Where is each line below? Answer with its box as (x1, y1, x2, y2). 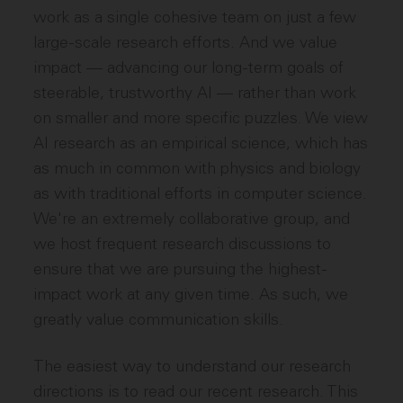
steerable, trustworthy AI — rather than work (33, 83, 357, 103)
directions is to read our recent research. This (33, 381, 359, 401)
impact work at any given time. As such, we (33, 284, 349, 304)
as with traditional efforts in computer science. (33, 184, 368, 203)
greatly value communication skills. (33, 309, 284, 329)
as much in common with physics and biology (33, 158, 362, 178)
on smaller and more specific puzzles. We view (33, 108, 369, 128)
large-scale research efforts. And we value (33, 32, 338, 52)
